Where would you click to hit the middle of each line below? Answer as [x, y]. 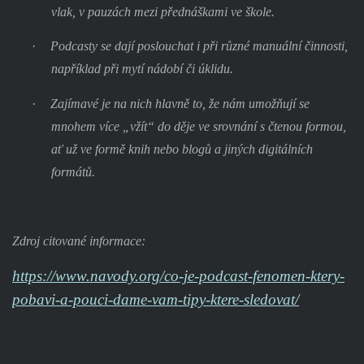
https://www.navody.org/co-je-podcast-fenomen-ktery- [178, 275]
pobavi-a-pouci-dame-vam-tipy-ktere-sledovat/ [155, 299]
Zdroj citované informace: [78, 241]
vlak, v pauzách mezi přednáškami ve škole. [162, 11]
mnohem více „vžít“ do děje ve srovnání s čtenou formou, [198, 126]
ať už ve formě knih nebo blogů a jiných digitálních [182, 149]
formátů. [73, 171]
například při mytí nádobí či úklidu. [142, 69]
